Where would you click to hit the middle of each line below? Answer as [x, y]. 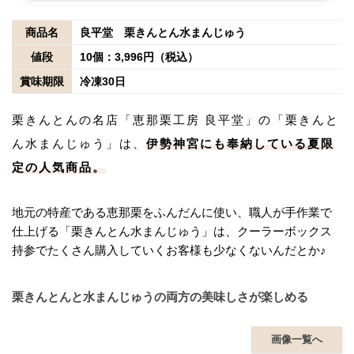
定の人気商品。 [59, 167]
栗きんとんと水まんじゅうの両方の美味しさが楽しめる [160, 296]
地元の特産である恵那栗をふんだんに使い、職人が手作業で [172, 212]
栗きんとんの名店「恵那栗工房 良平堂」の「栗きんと [175, 119]
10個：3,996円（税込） [139, 56]
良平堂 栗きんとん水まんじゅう [163, 32]
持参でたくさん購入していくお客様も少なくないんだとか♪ [169, 250]
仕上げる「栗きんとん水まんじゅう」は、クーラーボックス [172, 231]
